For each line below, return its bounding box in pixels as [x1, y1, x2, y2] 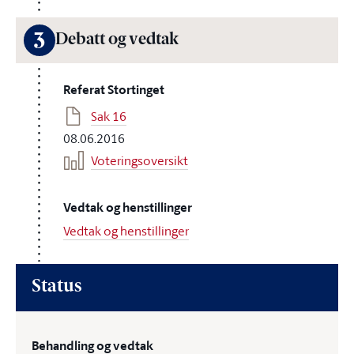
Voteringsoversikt [91, 152, 188, 169]
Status [32, 278, 81, 296]
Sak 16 [91, 107, 126, 125]
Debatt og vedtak [55, 32, 179, 48]
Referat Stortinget [63, 81, 164, 99]
